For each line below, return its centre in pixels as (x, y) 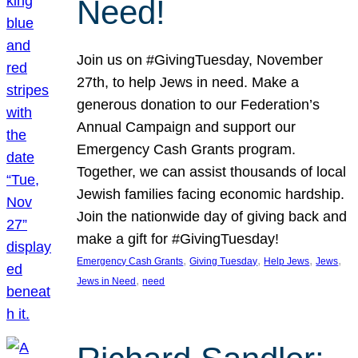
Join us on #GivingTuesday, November (200, 60)
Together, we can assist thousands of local (212, 172)
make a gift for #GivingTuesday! (178, 239)
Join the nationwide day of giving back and (212, 217)
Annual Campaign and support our (187, 127)
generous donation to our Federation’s (199, 105)
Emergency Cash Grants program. (187, 150)
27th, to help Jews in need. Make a (188, 83)
